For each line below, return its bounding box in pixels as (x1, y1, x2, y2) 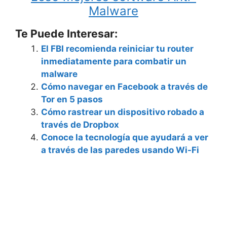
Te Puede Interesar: (15, 26, 118, 40)
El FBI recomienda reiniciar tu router (41, 43, 194, 54)
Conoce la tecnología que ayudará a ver (41, 132, 208, 142)
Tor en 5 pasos (41, 94, 103, 104)
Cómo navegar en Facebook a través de (41, 81, 208, 92)
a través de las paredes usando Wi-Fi (41, 144, 199, 155)
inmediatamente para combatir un (41, 56, 186, 66)
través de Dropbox (41, 119, 119, 130)
